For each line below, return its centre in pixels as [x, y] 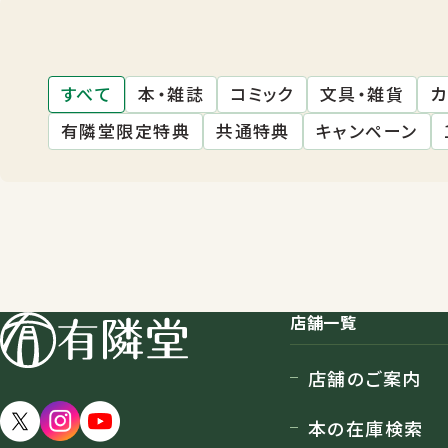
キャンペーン [366, 130]
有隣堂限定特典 [126, 130]
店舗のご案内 [365, 378]
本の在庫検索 [366, 428]
